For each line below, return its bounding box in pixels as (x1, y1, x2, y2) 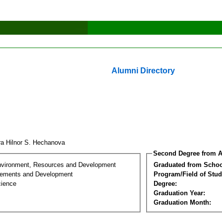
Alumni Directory (111, 66, 175, 75)
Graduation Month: (154, 198, 211, 206)
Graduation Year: (154, 189, 205, 197)
